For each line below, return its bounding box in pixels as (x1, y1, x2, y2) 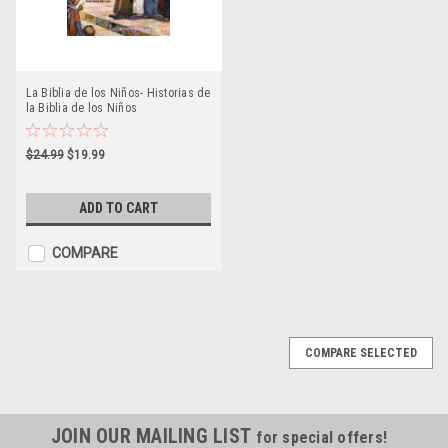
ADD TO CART (78, 200, 158, 217)
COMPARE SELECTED (305, 346, 417, 360)
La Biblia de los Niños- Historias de (25, 86, 211, 100)
